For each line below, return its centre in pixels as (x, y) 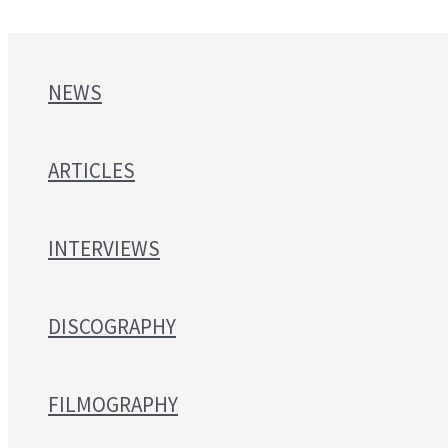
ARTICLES (91, 170)
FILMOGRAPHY (113, 404)
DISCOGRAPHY (112, 326)
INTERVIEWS (104, 248)
